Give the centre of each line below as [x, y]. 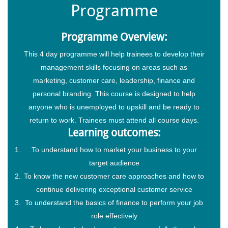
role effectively [114, 216]
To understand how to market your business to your [114, 149]
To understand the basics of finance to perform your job [114, 202]
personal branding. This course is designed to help [114, 93]
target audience [114, 163]
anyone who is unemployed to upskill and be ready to [114, 107]
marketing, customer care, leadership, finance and [114, 80]
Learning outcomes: [114, 133]
